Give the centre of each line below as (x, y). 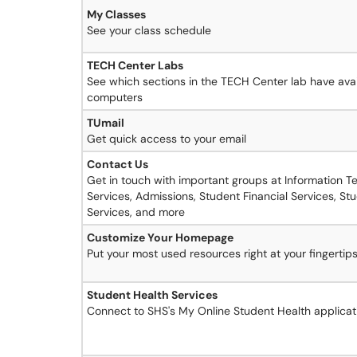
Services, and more (136, 212)
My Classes (116, 14)
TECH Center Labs (135, 65)
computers (115, 97)
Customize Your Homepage (160, 237)
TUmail (106, 123)
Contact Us (118, 164)
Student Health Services (152, 295)
